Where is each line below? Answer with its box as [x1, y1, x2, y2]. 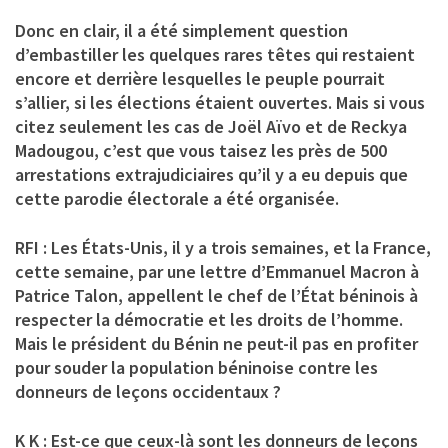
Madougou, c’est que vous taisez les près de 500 [15, 138, 387, 162]
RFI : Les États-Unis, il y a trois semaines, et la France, [15, 235, 431, 259]
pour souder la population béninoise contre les [15, 355, 378, 379]
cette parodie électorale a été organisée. [15, 186, 339, 210]
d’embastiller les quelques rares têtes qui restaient [15, 42, 415, 66]
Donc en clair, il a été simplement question [15, 18, 348, 42]
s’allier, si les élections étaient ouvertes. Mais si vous [15, 90, 425, 114]
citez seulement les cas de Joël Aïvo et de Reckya [15, 114, 407, 138]
